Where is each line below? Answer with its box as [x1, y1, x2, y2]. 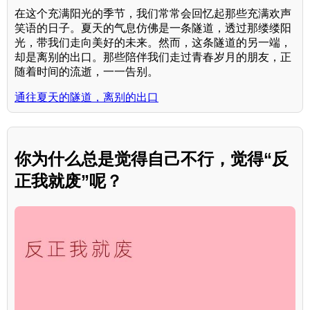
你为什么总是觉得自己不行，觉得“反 [15, 149, 289, 169]
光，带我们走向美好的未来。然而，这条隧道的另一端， [15, 37, 291, 49]
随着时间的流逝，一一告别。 [15, 66, 158, 78]
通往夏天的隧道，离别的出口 [15, 91, 158, 104]
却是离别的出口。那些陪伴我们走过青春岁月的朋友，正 [15, 51, 291, 64]
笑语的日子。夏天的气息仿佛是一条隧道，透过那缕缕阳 [15, 22, 291, 35]
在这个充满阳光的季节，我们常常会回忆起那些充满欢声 [15, 8, 291, 20]
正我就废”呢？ [15, 172, 122, 191]
